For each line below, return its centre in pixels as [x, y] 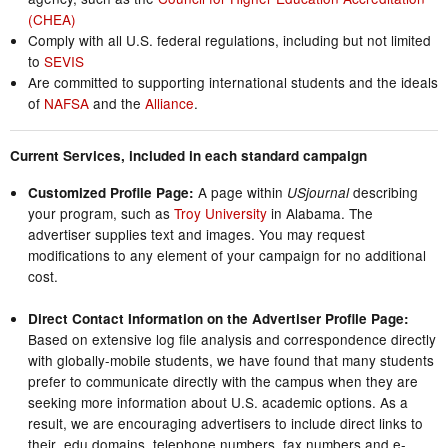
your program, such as [100, 212]
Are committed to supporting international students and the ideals [232, 82]
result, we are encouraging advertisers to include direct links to [225, 422]
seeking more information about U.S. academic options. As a [217, 401]
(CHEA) [51, 19]
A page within [240, 191]
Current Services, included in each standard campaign [188, 155]
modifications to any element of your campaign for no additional [226, 254]
